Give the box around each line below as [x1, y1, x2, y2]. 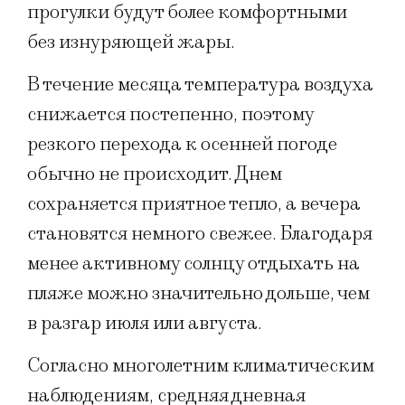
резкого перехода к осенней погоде [27, 131, 337, 156]
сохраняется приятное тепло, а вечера [27, 191, 361, 216]
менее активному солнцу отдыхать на [27, 250, 360, 276]
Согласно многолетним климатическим [27, 353, 374, 379]
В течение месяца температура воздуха [27, 71, 373, 97]
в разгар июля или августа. [27, 310, 262, 335]
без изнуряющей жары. [27, 29, 235, 54]
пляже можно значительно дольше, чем [27, 280, 370, 306]
